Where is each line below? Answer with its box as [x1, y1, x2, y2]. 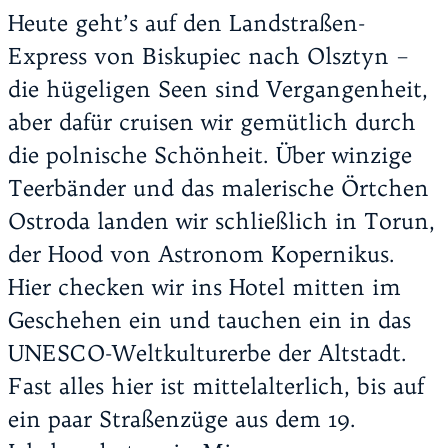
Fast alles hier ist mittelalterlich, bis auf [8, 372, 424, 401]
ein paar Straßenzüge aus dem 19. [8, 405, 356, 434]
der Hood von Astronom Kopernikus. [8, 240, 395, 269]
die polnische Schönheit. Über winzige [8, 141, 412, 170]
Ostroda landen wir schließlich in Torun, [8, 207, 435, 236]
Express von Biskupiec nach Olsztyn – [8, 42, 409, 71]
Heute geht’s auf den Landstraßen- [8, 9, 365, 38]
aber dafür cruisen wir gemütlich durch [8, 108, 416, 137]
